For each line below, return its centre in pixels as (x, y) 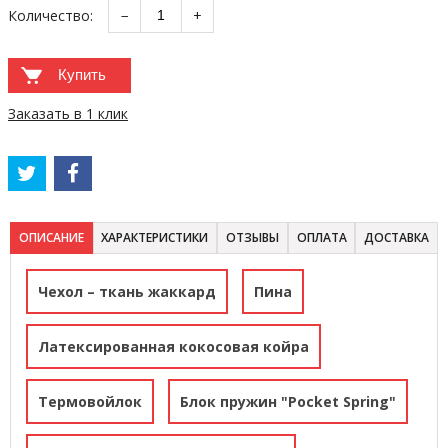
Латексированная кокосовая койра (173, 347)
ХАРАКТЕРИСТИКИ (155, 238)
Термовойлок (90, 402)
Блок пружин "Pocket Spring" (288, 402)
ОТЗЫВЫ (252, 238)
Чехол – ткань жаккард (127, 292)
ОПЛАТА (321, 238)
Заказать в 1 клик (68, 113)
